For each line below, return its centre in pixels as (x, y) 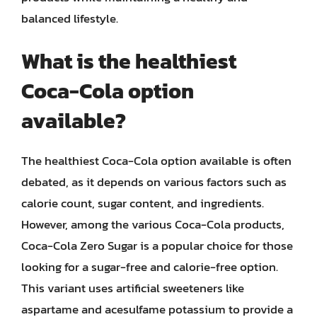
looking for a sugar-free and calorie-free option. (150, 267)
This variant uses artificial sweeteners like (133, 288)
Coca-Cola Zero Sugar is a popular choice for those (157, 246)
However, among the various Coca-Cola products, (153, 224)
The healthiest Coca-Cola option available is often (156, 161)
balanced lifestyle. (70, 18)
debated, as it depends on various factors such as (154, 182)
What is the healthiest (129, 61)
